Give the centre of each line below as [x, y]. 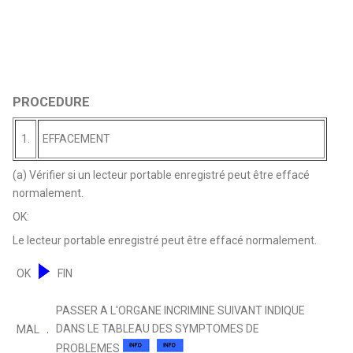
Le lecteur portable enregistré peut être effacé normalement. [165, 240]
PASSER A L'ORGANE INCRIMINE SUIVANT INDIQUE [181, 310]
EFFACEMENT [77, 138]
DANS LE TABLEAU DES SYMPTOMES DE [158, 328]
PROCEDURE [52, 101]
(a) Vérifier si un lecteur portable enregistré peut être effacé [162, 175]
